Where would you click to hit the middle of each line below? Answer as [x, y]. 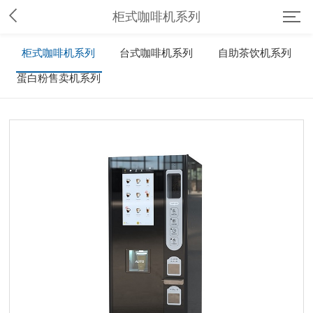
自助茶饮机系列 [254, 53]
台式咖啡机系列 [156, 53]
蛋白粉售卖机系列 [58, 78]
